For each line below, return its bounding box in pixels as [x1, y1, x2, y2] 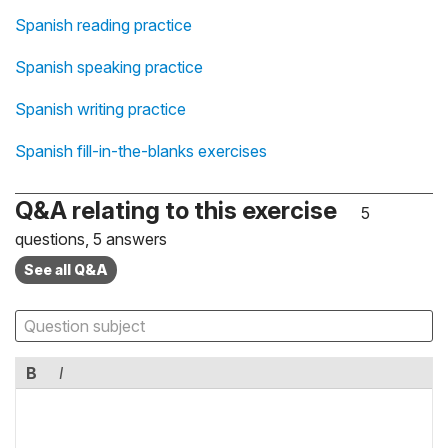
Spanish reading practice [15, 15, 192, 36]
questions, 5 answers [15, 229, 167, 250]
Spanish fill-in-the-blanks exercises [15, 141, 267, 162]
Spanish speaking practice [15, 57, 203, 78]
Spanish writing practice [15, 99, 186, 120]
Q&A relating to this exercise [15, 196, 337, 226]
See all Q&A [24, 261, 108, 279]
